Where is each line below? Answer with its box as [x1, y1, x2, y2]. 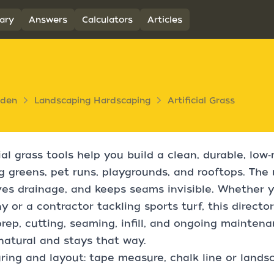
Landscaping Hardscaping [34, 95, 150, 105]
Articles [147, 14, 182, 24]
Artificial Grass [168, 95, 235, 105]
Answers [28, 14, 67, 24]
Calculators [81, 14, 133, 24]
